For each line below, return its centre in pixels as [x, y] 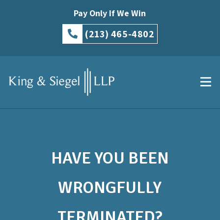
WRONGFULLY [110, 188]
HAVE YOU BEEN [110, 158]
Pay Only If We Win [110, 13]
